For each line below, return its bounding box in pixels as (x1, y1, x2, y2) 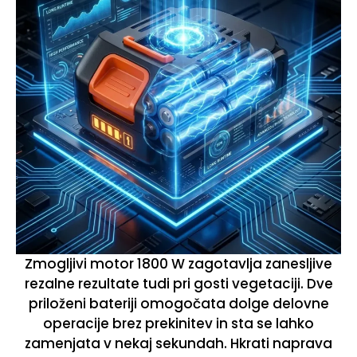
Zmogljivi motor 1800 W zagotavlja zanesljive (25, 253, 332, 273)
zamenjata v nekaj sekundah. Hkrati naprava (25, 333, 332, 353)
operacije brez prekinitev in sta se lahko (43, 313, 314, 333)
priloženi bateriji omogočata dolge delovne (28, 293, 329, 313)
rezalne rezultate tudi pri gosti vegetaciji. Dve (24, 273, 333, 293)
